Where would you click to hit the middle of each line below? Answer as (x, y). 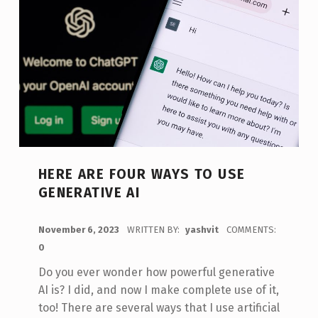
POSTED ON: (45, 221)
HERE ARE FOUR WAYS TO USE (142, 175)
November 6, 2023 (79, 229)
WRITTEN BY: (154, 229)
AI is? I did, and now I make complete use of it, (158, 290)
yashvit (203, 229)
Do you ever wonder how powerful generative (156, 272)
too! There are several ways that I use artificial (159, 307)
